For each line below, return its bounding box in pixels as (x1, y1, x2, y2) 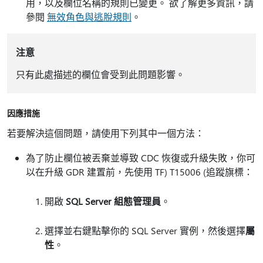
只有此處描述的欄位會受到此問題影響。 (15, 68, 185, 80)
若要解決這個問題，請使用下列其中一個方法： (7, 127, 204, 139)
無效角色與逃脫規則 (47, 11, 131, 23)
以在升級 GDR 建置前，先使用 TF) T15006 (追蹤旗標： (26, 166, 253, 178)
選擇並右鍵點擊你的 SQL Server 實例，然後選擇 (45, 224, 245, 237)
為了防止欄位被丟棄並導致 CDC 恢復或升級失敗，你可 (26, 151, 255, 164)
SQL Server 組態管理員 (66, 195, 161, 207)
